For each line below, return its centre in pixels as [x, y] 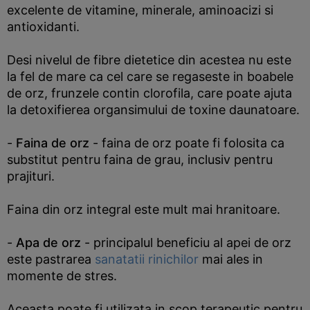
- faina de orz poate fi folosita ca [187, 143]
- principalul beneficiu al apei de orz [186, 243]
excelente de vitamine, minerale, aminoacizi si [140, 10]
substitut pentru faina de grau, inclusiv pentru [140, 159]
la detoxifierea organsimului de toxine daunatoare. [153, 110]
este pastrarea [51, 259]
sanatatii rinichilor [147, 259]
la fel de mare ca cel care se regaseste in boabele [150, 76]
